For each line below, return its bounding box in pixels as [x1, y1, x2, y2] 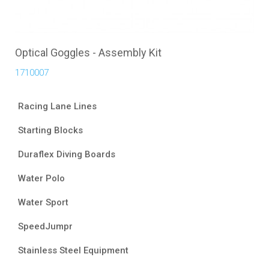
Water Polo [18, 172, 65, 184]
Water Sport [18, 196, 68, 208]
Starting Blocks [18, 124, 83, 136]
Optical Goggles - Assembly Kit [15, 46, 162, 59]
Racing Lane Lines [18, 100, 97, 112]
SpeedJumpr [18, 220, 73, 232]
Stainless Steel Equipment [18, 244, 128, 256]
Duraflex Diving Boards [18, 148, 115, 160]
